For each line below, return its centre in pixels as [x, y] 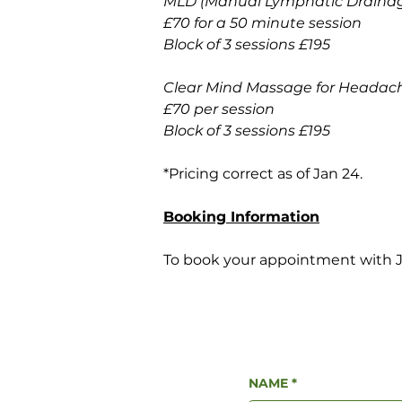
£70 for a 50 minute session [264, 23]
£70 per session [219, 109]
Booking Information [241, 217]
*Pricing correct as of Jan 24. [263, 174]
